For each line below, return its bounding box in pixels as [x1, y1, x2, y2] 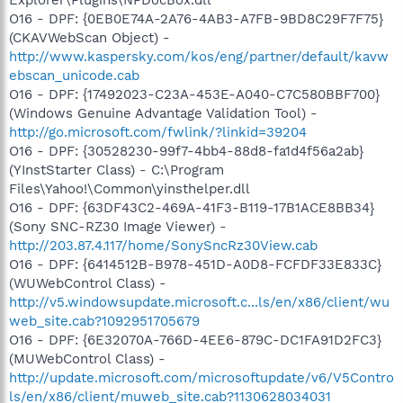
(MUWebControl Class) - [9, 350, 166, 367]
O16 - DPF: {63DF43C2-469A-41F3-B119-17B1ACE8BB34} [9, 199, 374, 216]
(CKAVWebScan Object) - [9, 29, 170, 46]
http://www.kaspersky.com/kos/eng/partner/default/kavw [9, 48, 389, 65]
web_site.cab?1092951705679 [9, 312, 200, 329]
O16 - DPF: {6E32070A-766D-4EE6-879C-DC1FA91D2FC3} [9, 331, 381, 348]
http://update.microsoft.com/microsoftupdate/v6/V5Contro [9, 369, 394, 386]
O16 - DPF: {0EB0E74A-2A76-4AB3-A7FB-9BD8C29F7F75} [9, 10, 383, 27]
